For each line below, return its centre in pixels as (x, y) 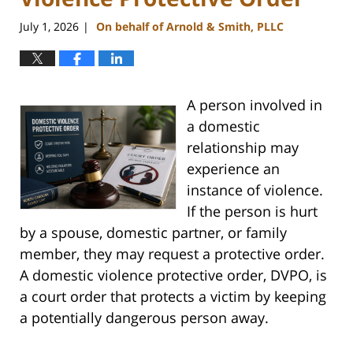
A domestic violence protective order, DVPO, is (173, 275)
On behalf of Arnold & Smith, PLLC (190, 27)
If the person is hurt (252, 212)
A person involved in (254, 105)
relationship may (242, 148)
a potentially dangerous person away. (144, 318)
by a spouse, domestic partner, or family (153, 233)
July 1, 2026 (49, 27)
